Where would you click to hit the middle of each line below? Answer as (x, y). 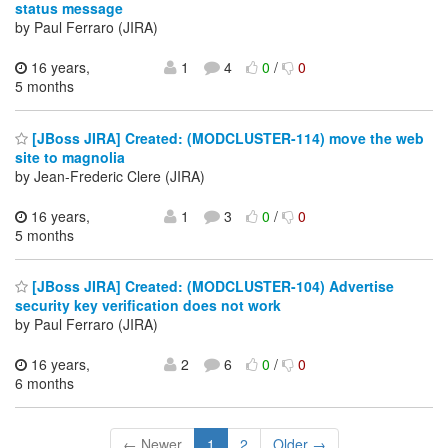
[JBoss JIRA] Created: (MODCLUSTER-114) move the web (226, 137)
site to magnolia (70, 156)
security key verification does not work (148, 305)
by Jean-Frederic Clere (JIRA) (110, 175)
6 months (44, 383)
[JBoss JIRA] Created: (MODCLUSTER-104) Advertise (211, 286)
